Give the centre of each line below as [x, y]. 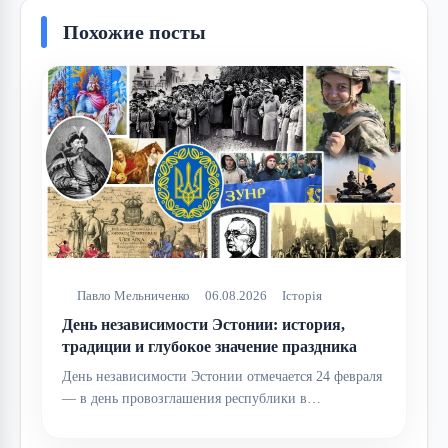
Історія [302, 295]
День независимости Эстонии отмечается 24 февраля [222, 376]
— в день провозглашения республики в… [191, 398]
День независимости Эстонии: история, [203, 324]
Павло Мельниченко [133, 295]
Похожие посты [134, 31]
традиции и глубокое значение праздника [209, 346]
